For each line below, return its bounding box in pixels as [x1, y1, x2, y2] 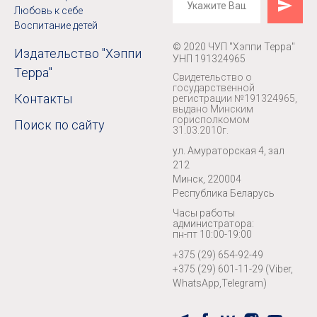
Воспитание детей [14, 19, 98, 31]
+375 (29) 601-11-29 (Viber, [173, 263, 293, 275]
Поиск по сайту [14, 117, 105, 132]
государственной [173, 81, 255, 93]
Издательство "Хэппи [14, 45, 142, 61]
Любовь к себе [14, 4, 83, 16]
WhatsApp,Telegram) [173, 277, 267, 289]
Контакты [14, 91, 72, 106]
